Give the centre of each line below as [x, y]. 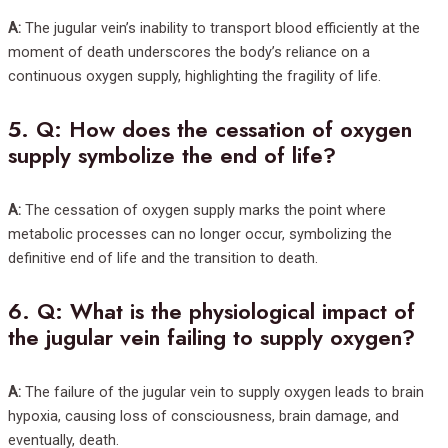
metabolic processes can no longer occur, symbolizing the [200, 234]
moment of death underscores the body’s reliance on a [189, 51]
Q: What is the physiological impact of [226, 312]
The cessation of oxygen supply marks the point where [203, 210]
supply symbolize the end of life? [172, 155]
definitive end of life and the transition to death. [163, 258]
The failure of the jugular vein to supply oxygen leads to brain [222, 392]
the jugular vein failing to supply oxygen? [211, 338]
